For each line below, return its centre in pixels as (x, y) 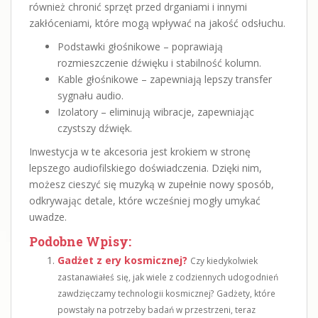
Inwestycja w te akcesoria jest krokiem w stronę (140, 151)
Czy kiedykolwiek (224, 260)
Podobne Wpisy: (80, 241)
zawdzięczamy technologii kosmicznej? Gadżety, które (166, 293)
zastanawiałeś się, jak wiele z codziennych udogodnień (168, 276)
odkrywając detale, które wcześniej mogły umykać (145, 200)
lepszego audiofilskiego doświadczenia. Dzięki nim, (146, 168)
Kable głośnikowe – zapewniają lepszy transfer (165, 79)
